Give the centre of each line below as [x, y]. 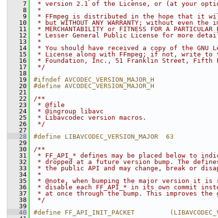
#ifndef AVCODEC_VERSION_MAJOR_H [94, 80]
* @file [49, 105]
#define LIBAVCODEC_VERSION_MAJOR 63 [104, 136]
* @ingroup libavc [69, 111]
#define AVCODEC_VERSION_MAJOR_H [94, 86]
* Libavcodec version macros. [90, 118]
